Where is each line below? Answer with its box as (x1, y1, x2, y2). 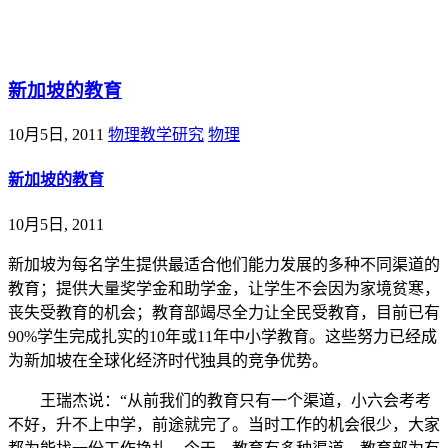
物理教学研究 (108, 125, 204, 143)
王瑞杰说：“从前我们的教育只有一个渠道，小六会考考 (8, 392, 431, 410)
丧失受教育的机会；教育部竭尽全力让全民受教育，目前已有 (8, 304, 440, 322)
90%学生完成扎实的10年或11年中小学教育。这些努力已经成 (8, 328, 437, 346)
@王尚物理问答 (8, 26, 174, 53)
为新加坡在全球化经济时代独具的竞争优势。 (8, 352, 328, 370)
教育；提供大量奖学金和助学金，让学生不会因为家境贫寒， (8, 280, 440, 298)
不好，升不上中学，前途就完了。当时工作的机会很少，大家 (8, 416, 440, 434)
